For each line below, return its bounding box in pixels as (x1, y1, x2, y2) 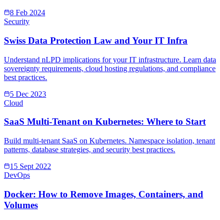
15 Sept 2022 (10, 162, 51, 171)
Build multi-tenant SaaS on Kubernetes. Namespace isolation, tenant (4, 137, 215, 145)
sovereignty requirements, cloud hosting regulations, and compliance (4, 64, 216, 73)
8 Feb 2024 (10, 8, 45, 17)
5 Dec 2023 (10, 89, 46, 98)
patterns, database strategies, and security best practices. (4, 145, 175, 154)
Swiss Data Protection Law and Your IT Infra (4, 35, 188, 46)
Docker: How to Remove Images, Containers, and (4, 189, 203, 199)
